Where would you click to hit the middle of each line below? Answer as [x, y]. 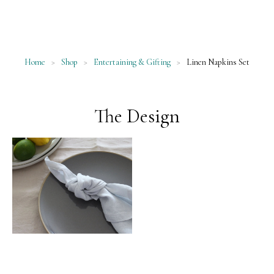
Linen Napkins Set [217, 62]
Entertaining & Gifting [132, 62]
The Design [137, 116]
